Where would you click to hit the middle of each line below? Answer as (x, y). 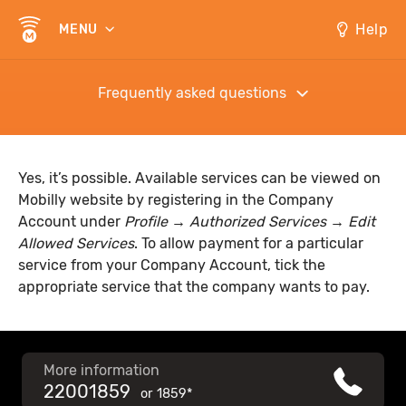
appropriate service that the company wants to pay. (194, 287)
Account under (71, 222)
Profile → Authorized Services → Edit (250, 222)
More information (101, 371)
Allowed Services (76, 243)
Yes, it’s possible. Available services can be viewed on (199, 178)
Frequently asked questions (192, 93)
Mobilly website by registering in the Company (176, 200)
